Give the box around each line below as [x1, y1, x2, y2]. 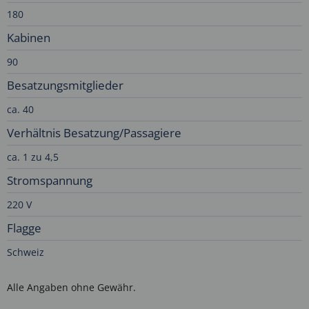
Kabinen [7, 30, 50, 46]
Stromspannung [7, 172, 92, 189]
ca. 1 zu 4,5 [7, 150, 59, 164]
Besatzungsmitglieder [7, 77, 123, 94]
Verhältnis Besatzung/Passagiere [7, 125, 181, 141]
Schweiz [7, 246, 44, 259]
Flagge [7, 220, 41, 237]
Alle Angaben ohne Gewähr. [7, 281, 136, 295]
